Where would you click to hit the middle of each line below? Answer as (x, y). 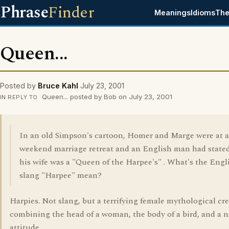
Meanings (173, 13)
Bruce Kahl (58, 86)
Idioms (203, 13)
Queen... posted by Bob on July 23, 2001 (106, 97)
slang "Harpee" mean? (61, 175)
